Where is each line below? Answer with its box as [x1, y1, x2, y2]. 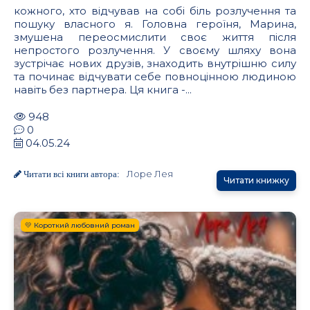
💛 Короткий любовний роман [25, 221, 135, 230]
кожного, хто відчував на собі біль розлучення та [14, 4, 296, 18]
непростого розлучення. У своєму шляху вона [14, 44, 296, 57]
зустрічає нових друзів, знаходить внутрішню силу [14, 57, 296, 71]
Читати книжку [224, 175, 289, 186]
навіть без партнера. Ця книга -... [14, 83, 192, 97]
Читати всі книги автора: [21, 170, 120, 179]
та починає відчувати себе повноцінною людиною [14, 70, 296, 84]
